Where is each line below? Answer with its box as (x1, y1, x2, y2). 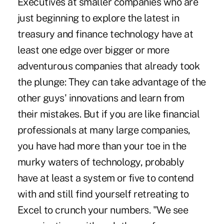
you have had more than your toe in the (17, 140, 186, 152)
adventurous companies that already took (17, 60, 200, 72)
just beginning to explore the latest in (17, 12, 179, 24)
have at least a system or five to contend (17, 172, 194, 184)
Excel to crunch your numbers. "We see (17, 204, 188, 216)
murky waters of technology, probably (17, 156, 184, 168)
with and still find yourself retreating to (17, 188, 189, 200)
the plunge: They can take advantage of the (17, 76, 206, 88)
